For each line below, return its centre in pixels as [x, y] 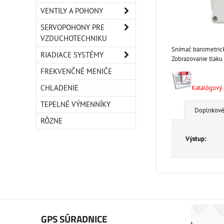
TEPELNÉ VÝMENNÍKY [75, 104]
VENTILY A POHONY [72, 11]
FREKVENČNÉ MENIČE [76, 71]
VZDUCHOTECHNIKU [74, 38]
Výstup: [196, 139]
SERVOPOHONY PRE [72, 27]
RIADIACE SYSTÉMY [72, 55]
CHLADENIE [59, 88]
